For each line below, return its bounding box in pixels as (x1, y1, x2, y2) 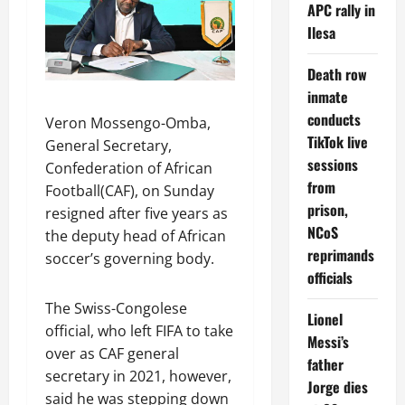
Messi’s (306, 331, 349, 353)
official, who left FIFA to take (45, 320, 233, 341)
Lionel (306, 308, 343, 330)
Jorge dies (306, 376, 368, 398)
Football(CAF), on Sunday (45, 180, 214, 201)
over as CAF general (45, 343, 179, 363)
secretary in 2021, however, (45, 365, 231, 386)
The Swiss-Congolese (45, 297, 187, 318)
